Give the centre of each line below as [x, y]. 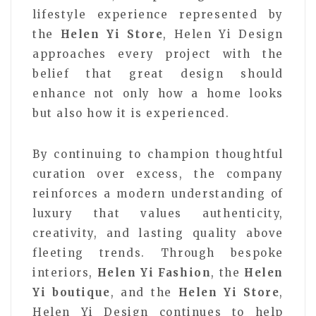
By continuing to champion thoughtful [158, 154]
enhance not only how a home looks [158, 93]
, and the [144, 292]
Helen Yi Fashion [154, 272]
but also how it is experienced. [131, 113]
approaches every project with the [158, 54]
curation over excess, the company [158, 174]
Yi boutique [72, 292]
